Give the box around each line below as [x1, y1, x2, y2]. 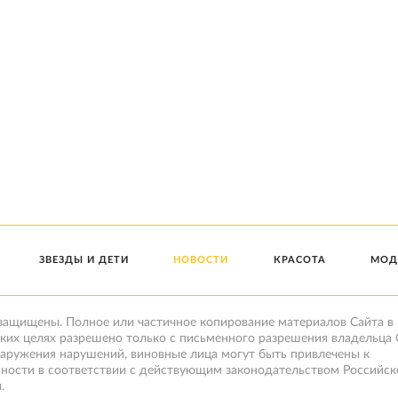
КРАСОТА [273, 255, 326, 265]
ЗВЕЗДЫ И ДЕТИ [39, 255, 130, 265]
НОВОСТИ [173, 255, 229, 265]
